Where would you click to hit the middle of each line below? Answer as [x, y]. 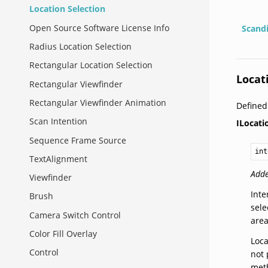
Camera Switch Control [75, 215]
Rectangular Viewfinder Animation [98, 102]
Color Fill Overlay [63, 234]
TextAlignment [58, 159]
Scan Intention [58, 121]
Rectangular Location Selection [91, 65]
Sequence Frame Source [78, 140]
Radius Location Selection [80, 46]
